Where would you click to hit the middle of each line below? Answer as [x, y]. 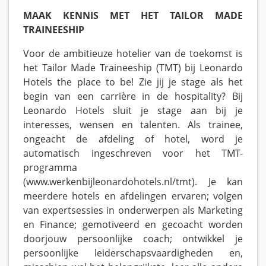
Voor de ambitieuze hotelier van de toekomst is [133, 54]
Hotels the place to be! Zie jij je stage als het [133, 82]
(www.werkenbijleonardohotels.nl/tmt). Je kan [133, 182]
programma [50, 168]
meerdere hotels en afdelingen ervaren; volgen [133, 196]
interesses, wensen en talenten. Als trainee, [133, 125]
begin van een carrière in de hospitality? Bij [133, 96]
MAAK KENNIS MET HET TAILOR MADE [133, 16]
